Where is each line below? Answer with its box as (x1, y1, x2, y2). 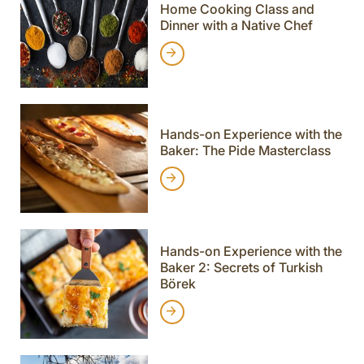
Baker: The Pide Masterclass (159, 141, 331, 158)
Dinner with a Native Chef (159, 16, 313, 33)
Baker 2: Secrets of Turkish (159, 259, 323, 276)
